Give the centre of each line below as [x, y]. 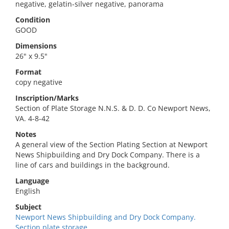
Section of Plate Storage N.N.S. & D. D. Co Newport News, [113, 108]
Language [32, 181]
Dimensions [36, 46]
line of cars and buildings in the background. [93, 165]
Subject [28, 207]
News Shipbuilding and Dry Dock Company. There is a [108, 155]
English [28, 191]
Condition [33, 20]
